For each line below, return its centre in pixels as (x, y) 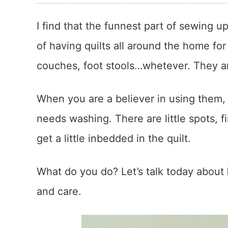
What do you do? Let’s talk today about (132, 172)
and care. (59, 191)
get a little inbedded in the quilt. (114, 138)
